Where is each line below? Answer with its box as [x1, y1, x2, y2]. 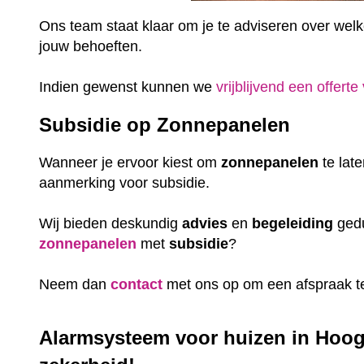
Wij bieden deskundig [39, 214, 183, 232]
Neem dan [39, 275, 111, 292]
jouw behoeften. [39, 38, 147, 55]
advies [182, 214, 228, 232]
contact [110, 275, 163, 292]
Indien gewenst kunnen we [39, 79, 217, 96]
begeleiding [252, 214, 334, 232]
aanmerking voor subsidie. [39, 174, 214, 191]
